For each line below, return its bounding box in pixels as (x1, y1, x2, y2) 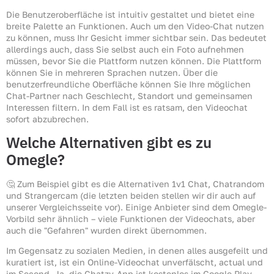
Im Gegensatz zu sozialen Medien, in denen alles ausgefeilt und (6, 245, 268, 256)
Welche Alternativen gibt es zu (6, 132, 212, 152)
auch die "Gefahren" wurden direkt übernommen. (6, 224, 207, 235)
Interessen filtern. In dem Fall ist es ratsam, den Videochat (6, 102, 248, 113)
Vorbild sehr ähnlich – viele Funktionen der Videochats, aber (6, 213, 255, 224)
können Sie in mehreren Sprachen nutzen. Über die (6, 67, 218, 78)
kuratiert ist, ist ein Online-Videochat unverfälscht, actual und (6, 256, 263, 267)
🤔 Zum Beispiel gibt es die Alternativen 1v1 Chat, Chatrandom (6, 178, 264, 189)
